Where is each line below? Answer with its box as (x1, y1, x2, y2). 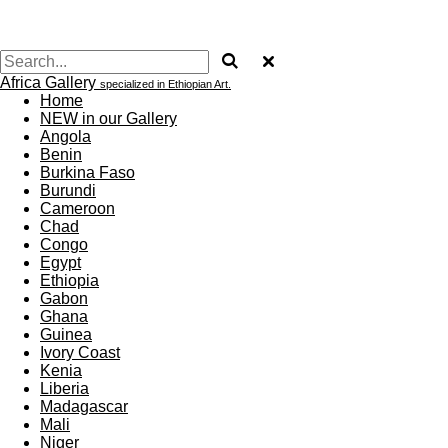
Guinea (40, 326, 92, 343)
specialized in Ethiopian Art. (100, 78, 231, 90)
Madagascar (40, 398, 128, 415)
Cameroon (40, 200, 115, 217)
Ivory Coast (40, 344, 120, 361)
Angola (40, 128, 91, 145)
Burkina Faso (40, 164, 135, 181)
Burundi (40, 182, 96, 199)
